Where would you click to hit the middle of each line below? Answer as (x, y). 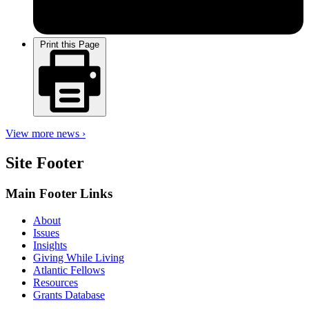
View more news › (46, 134)
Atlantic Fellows (69, 270)
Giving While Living (79, 257)
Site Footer (45, 163)
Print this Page (70, 44)
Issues (46, 232)
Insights (50, 245)
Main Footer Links (59, 194)
